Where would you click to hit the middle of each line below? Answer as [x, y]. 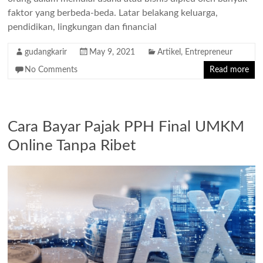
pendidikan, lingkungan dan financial [82, 27]
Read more [229, 70]
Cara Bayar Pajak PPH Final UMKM [126, 127]
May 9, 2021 [112, 52]
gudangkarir [46, 52]
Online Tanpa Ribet [72, 145]
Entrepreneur [209, 52]
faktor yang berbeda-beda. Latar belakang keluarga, [113, 13]
